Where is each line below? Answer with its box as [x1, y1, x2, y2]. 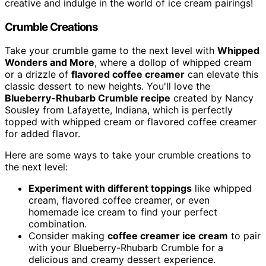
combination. [28, 218, 87, 230]
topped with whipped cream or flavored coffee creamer [5, 116, 256, 128]
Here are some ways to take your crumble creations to [5, 149, 251, 161]
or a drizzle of [5, 68, 71, 81]
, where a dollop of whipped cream [94, 56, 252, 69]
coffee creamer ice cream [107, 230, 228, 242]
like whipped [192, 182, 252, 195]
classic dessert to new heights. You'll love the [5, 80, 210, 93]
